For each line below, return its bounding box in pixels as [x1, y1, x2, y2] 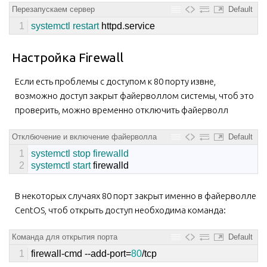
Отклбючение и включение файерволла [12, 132, 157, 141]
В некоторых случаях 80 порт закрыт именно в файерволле [15, 190, 256, 201]
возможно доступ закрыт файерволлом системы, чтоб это [15, 90, 254, 101]
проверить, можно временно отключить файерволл [15, 104, 228, 115]
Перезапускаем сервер [12, 4, 95, 14]
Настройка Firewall [12, 49, 123, 64]
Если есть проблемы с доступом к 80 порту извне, [15, 76, 216, 86]
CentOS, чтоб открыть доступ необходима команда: [15, 204, 226, 215]
